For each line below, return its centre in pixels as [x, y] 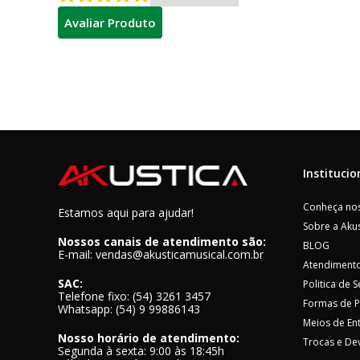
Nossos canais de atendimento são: [162, 242]
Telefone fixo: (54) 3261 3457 [134, 297]
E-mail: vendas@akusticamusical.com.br [161, 255]
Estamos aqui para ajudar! [126, 213]
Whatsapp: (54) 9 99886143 [129, 309]
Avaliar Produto [110, 23]
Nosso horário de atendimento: [149, 338]
